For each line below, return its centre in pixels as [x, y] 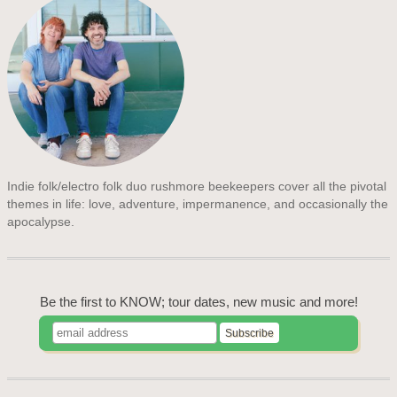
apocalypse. [41, 221]
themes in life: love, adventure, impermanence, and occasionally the [198, 203]
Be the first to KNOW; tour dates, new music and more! [198, 303]
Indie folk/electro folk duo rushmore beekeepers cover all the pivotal [197, 186]
